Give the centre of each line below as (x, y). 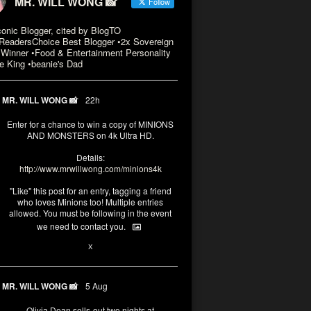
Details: (90, 157)
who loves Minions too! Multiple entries (90, 202)
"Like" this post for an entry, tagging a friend (90, 191)
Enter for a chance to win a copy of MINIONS (90, 124)
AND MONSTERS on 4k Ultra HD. (90, 135)
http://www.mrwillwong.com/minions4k (90, 168)
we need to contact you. (81, 226)
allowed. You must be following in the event (90, 213)
